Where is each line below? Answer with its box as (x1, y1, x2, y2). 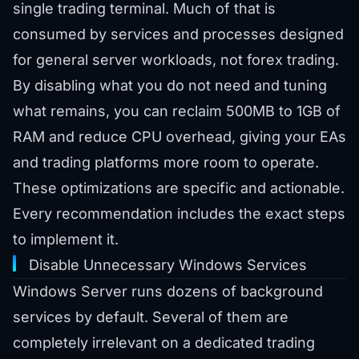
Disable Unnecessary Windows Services (29, 256, 307, 274)
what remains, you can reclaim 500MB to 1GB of (13, 103, 341, 120)
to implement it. (13, 231, 119, 248)
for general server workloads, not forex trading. (13, 51, 339, 69)
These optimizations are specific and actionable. (13, 179, 345, 197)
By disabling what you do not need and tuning (13, 77, 327, 95)
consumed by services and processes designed (13, 26, 344, 43)
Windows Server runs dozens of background (13, 283, 323, 301)
